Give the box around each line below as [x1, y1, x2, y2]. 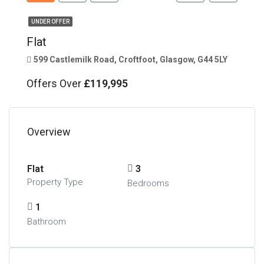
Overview [27, 125, 71, 138]
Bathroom [27, 216, 66, 227]
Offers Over [27, 77, 84, 90]
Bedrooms [127, 177, 169, 189]
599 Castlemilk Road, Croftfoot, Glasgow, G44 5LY [34, 54, 227, 64]
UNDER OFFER [31, 18, 70, 25]
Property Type [27, 176, 83, 187]
